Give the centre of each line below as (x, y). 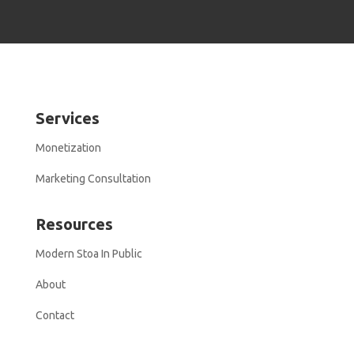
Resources (74, 224)
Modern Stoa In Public (88, 254)
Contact (55, 315)
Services (67, 118)
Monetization (68, 148)
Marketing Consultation (93, 179)
